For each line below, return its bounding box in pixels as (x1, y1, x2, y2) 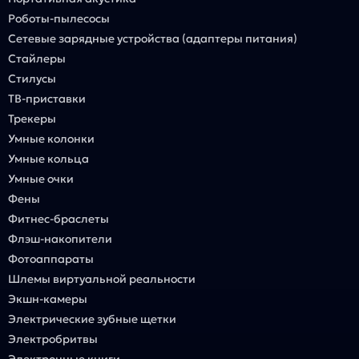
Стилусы (8, 71, 56, 86)
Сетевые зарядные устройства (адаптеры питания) (8, 31, 297, 46)
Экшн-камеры (8, 292, 87, 306)
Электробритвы (8, 332, 98, 346)
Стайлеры (8, 51, 66, 66)
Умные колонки (8, 131, 95, 146)
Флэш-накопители (8, 232, 112, 246)
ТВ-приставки (8, 91, 86, 106)
